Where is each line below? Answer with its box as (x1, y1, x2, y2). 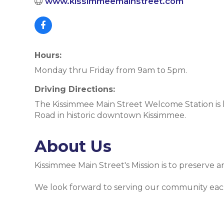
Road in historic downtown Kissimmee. (34, 110, 186, 120)
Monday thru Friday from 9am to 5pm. (34, 65, 187, 75)
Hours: (34, 50, 61, 60)
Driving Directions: (34, 84, 115, 94)
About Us (34, 136, 111, 156)
